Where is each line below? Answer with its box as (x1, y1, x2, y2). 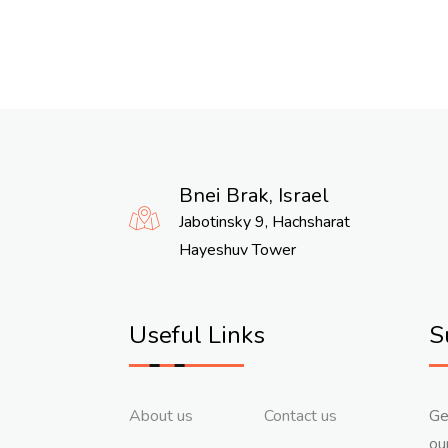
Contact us (264, 405, 337, 427)
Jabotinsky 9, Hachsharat (179, 211, 350, 233)
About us (129, 405, 193, 427)
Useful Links (129, 319, 265, 351)
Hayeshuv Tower (179, 239, 296, 261)
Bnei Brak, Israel (179, 182, 329, 209)
